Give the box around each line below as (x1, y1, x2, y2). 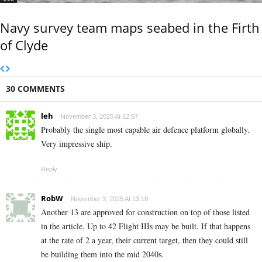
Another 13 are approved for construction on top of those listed (41, 206, 250, 218)
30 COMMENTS (6, 83, 65, 95)
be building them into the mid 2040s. (41, 249, 164, 260)
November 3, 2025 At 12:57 (61, 113, 138, 120)
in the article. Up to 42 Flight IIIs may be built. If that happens (41, 220, 250, 232)
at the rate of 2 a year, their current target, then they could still (41, 235, 248, 246)
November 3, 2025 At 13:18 (71, 195, 148, 203)
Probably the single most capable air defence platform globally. (41, 124, 250, 136)
